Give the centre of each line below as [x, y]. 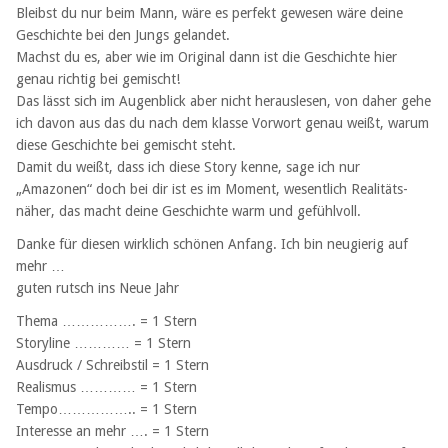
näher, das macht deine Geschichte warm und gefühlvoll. [188, 210]
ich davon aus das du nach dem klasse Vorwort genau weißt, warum [222, 122]
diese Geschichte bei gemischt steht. [126, 144]
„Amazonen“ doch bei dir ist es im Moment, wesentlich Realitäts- [212, 188]
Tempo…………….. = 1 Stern [106, 409]
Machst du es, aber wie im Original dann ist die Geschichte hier [206, 56]
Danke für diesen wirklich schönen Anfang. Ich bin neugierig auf [212, 243]
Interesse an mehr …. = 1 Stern [112, 431]
